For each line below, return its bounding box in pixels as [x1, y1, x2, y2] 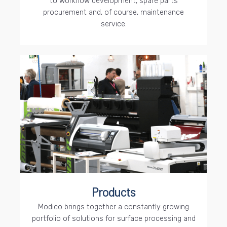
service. [100, 20, 127, 29]
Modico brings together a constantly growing [38, 202, 189, 211]
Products [92, 184, 135, 199]
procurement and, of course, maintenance [43, 8, 184, 17]
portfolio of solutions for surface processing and [31, 214, 196, 223]
